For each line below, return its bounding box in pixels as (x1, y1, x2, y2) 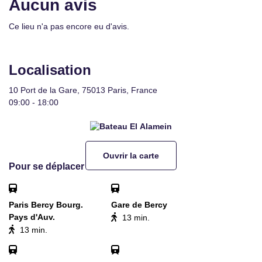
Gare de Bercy (111, 200, 167, 210)
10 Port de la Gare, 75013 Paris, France (9, 85, 157, 95)
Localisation (9, 62, 91, 78)
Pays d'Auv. (9, 212, 55, 222)
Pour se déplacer (9, 161, 84, 172)
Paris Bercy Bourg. (9, 200, 83, 210)
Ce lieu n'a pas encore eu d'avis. (9, 22, 129, 31)
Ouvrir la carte (103, 150, 159, 160)
